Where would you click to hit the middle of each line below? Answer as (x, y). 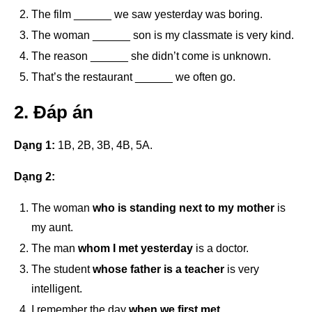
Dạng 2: (34, 176)
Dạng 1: (34, 145)
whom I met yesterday (135, 248)
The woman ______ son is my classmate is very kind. (163, 35)
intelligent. (57, 288)
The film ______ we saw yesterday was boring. (147, 14)
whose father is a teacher (158, 269)
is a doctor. (221, 248)
